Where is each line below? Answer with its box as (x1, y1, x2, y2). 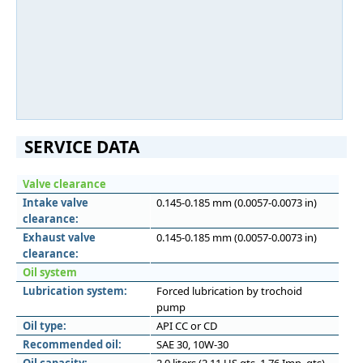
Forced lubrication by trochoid (156, 284, 302, 298)
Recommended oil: (23, 337, 122, 352)
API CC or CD (156, 318, 217, 333)
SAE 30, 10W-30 (156, 337, 228, 352)
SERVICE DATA (24, 135, 139, 158)
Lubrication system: (23, 284, 127, 298)
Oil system (23, 265, 77, 280)
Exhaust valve (23, 230, 96, 245)
